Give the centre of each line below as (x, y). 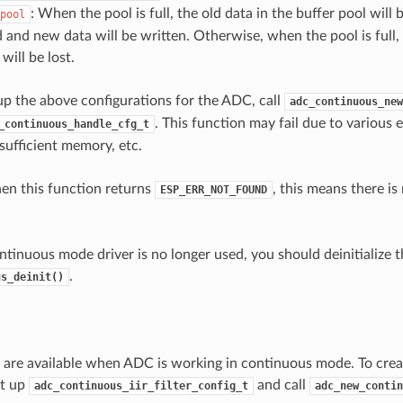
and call (281, 385)
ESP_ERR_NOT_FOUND (213, 189)
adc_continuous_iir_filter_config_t (141, 385)
